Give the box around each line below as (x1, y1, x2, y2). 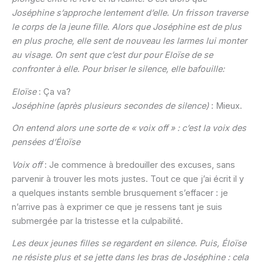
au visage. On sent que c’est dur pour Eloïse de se (12, 50, 213, 61)
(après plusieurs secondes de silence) (56, 100, 209, 111)
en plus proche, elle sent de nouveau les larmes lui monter (12, 36, 247, 47)
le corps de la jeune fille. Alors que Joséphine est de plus (12, 22, 242, 33)
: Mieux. (209, 100, 242, 111)
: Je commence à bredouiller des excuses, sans (42, 159, 235, 170)
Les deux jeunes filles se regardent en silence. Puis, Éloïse (12, 238, 246, 249)
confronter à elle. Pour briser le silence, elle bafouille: (12, 64, 225, 75)
